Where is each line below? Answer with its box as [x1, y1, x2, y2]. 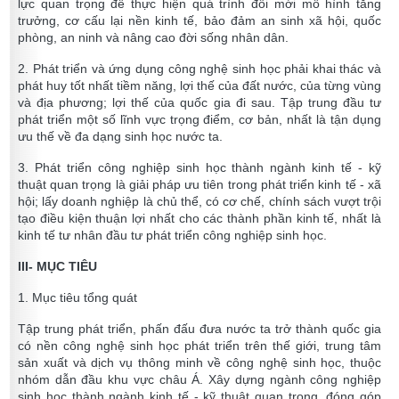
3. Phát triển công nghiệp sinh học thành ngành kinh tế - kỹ [18, 160, 381, 175]
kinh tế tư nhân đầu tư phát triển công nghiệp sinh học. [18, 228, 327, 243]
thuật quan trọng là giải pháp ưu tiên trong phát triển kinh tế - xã [18, 177, 381, 192]
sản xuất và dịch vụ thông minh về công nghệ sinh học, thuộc [18, 355, 381, 370]
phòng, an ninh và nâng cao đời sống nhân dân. [18, 30, 289, 45]
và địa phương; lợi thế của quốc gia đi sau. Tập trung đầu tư [18, 95, 381, 110]
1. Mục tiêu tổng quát [18, 290, 137, 305]
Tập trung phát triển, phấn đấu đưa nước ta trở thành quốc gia [18, 322, 381, 337]
